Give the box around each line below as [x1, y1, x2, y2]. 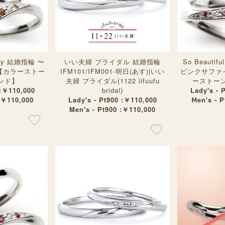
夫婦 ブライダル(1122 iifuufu [65, 76, 160, 85]
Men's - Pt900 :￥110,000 [69, 104, 156, 114]
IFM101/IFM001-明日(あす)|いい [60, 66, 165, 76]
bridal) [102, 85, 123, 95]
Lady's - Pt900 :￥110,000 [68, 95, 157, 104]
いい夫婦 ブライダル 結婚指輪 [64, 57, 161, 66]
